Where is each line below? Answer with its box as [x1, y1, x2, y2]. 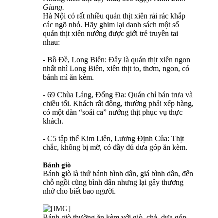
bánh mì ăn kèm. [43, 73, 94, 81]
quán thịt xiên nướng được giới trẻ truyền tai [43, 29, 178, 37]
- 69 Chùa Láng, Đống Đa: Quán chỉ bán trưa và [43, 90, 193, 99]
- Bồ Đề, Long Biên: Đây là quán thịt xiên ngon [43, 55, 190, 64]
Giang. [43, 2, 64, 11]
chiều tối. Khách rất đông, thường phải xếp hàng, [43, 99, 194, 108]
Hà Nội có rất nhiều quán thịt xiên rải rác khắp [43, 11, 185, 20]
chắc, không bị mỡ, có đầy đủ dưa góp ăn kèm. [43, 143, 187, 151]
